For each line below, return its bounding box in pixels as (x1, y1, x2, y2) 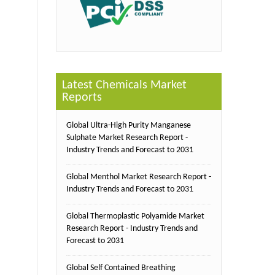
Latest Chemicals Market (61, 79, 187, 92)
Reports (61, 91, 102, 104)
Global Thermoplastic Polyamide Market (66, 212, 204, 222)
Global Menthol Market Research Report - (66, 172, 211, 182)
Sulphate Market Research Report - (66, 133, 188, 143)
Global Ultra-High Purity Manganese (66, 121, 191, 131)
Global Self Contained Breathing (66, 263, 176, 273)
